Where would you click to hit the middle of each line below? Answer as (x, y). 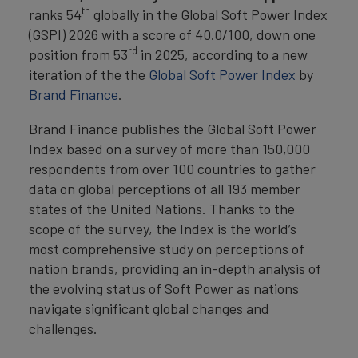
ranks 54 (55, 14)
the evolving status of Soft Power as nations (164, 288)
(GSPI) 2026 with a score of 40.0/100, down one (172, 34)
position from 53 (78, 54)
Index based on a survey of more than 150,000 (169, 149)
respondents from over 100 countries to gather (172, 169)
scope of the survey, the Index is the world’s (163, 229)
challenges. (63, 328)
